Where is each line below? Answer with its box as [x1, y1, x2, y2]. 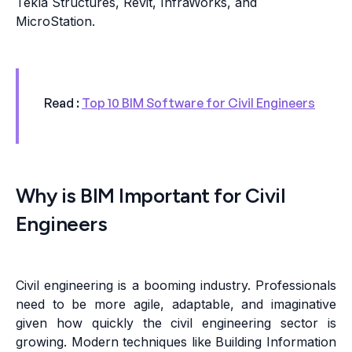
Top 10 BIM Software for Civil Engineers [82, 95, 315, 112]
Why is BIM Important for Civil [16, 183, 286, 209]
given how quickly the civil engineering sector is [16, 315, 336, 332]
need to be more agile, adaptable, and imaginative [16, 296, 336, 313]
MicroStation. [16, 13, 99, 30]
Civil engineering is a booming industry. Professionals [16, 277, 336, 294]
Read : [44, 95, 82, 112]
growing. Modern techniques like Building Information [16, 334, 336, 350]
